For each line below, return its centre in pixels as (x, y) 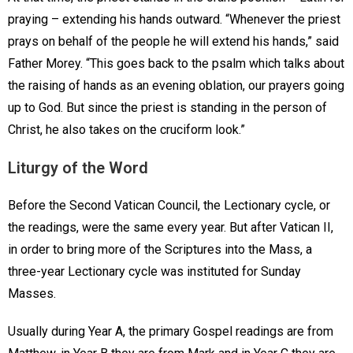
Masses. (35, 294)
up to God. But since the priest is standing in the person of (167, 108)
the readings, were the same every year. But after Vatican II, (171, 228)
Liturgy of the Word (80, 168)
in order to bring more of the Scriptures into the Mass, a (160, 250)
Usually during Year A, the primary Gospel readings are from (171, 332)
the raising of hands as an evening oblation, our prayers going (176, 86)
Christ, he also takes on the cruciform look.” (128, 130)
